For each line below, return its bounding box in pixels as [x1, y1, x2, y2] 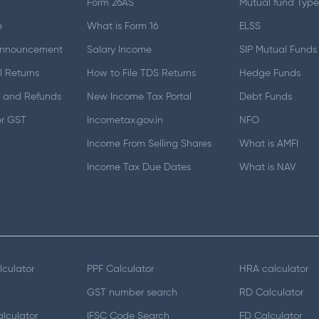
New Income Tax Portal [86, 92, 192, 102]
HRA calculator [239, 263, 309, 274]
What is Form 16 [86, 21, 158, 31]
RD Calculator [239, 287, 304, 298]
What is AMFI [239, 139, 299, 149]
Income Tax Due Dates [86, 162, 191, 172]
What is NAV [239, 162, 297, 172]
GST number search [86, 287, 177, 298]
